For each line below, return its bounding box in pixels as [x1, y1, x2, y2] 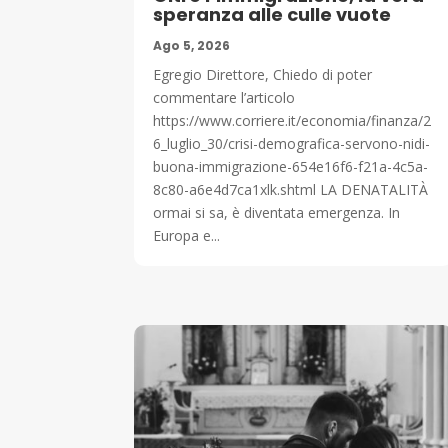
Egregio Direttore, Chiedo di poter [153, 64, 373, 84]
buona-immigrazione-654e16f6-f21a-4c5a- [153, 156, 429, 176]
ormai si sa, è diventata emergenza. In [153, 202, 401, 222]
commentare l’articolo [153, 87, 296, 107]
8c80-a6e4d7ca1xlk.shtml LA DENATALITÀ [153, 179, 429, 199]
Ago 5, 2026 [153, 36, 231, 54]
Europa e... [153, 225, 221, 245]
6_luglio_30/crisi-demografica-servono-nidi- [153, 133, 431, 153]
